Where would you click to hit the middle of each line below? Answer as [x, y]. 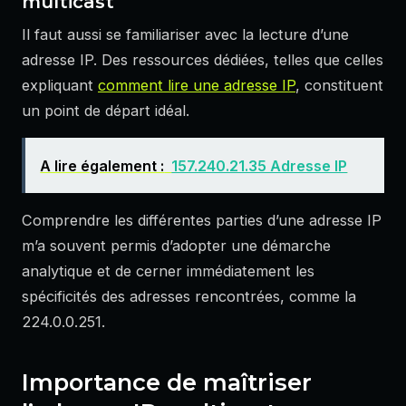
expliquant [60, 86]
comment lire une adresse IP [197, 86]
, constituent [339, 86]
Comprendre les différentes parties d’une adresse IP [202, 221]
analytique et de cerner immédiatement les [168, 271]
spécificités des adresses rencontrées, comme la [189, 297]
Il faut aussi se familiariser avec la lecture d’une [185, 35]
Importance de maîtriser [167, 382]
